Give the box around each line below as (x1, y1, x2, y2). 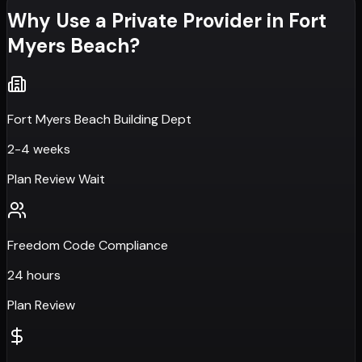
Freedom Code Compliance (7, 236, 168, 254)
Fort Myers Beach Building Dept (7, 110, 192, 128)
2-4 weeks (7, 140, 70, 158)
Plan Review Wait (7, 170, 105, 187)
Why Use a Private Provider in (7, 8, 288, 34)
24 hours (7, 266, 61, 284)
